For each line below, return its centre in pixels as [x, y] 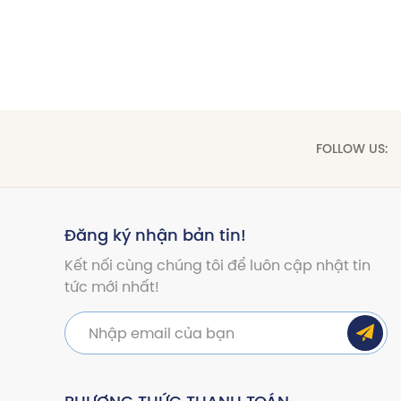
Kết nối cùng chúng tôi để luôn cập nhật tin [218, 265]
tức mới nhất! [112, 286]
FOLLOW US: [352, 149]
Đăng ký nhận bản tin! [156, 235]
